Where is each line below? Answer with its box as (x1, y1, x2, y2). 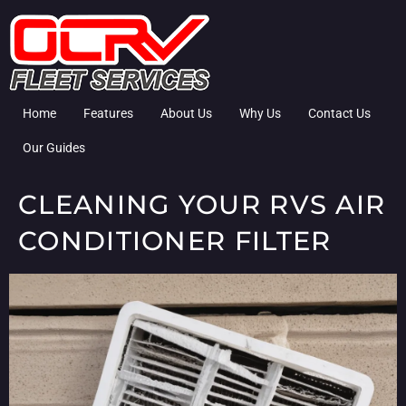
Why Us (239, 106, 281, 121)
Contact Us (308, 106, 371, 121)
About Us (160, 106, 212, 121)
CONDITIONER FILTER (18, 225, 332, 256)
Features (83, 106, 133, 121)
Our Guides (23, 140, 85, 155)
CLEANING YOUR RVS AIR (18, 188, 386, 220)
